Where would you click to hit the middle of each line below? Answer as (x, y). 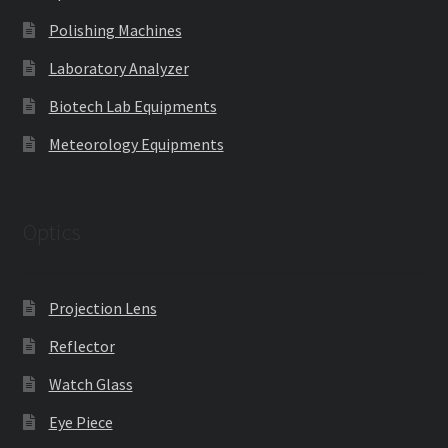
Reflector (81, 345)
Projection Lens (102, 307)
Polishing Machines (115, 30)
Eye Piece (80, 421)
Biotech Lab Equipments (132, 106)
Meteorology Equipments (136, 144)
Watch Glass (90, 383)
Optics (51, 232)
